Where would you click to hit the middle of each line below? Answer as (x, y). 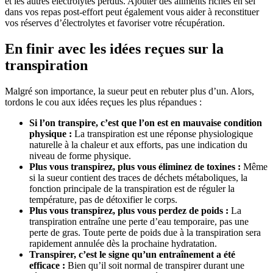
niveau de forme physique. (80, 155)
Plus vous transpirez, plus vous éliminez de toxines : (135, 166)
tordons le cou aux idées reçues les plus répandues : (103, 102)
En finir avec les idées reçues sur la (114, 48)
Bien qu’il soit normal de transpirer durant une (155, 265)
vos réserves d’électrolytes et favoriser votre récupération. (115, 23)
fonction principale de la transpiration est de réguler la (132, 188)
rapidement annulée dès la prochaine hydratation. (123, 243)
